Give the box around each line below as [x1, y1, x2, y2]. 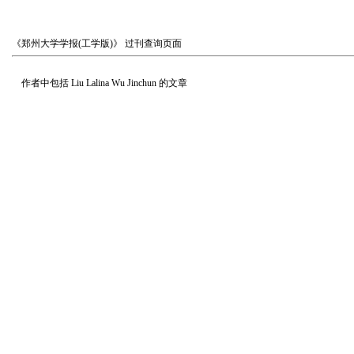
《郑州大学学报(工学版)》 [12, 38, 122, 49]
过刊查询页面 [122, 38, 182, 49]
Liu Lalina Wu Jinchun [71, 77, 156, 88]
